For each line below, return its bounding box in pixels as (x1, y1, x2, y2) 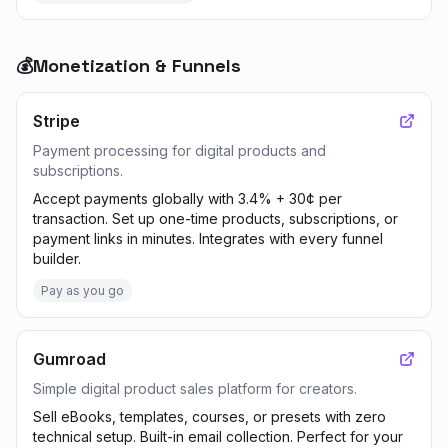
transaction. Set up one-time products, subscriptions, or (33, 210, 398, 227)
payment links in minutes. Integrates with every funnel (33, 230, 383, 247)
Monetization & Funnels (33, 54, 241, 77)
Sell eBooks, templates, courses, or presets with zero (33, 408, 386, 425)
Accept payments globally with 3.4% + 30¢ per (33, 190, 342, 207)
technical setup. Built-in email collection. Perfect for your (33, 428, 403, 445)
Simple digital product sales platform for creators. (33, 380, 357, 397)
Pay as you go (41, 283, 124, 298)
